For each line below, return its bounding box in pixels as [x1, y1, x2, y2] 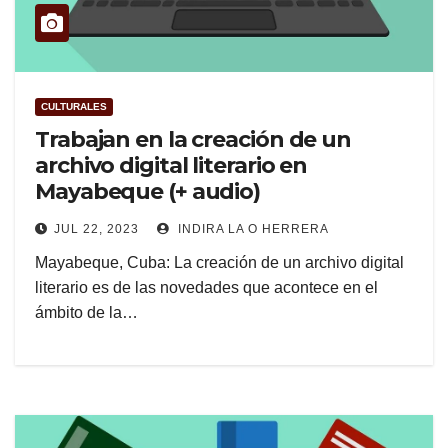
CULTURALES [41, 101, 107, 113]
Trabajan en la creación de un [35, 126, 352, 154]
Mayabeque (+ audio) [35, 178, 261, 206]
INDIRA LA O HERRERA [174, 222, 329, 237]
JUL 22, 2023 [54, 222, 139, 237]
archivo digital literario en [35, 152, 308, 180]
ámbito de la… [35, 304, 138, 322]
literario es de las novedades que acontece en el [35, 279, 378, 297]
